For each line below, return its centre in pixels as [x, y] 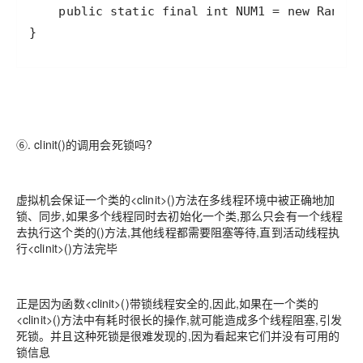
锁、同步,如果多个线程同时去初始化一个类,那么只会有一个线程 [180, 215]
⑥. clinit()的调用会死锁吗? [84, 144]
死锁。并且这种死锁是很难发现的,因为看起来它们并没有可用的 [178, 335]
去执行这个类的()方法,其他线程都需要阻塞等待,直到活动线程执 [178, 231]
